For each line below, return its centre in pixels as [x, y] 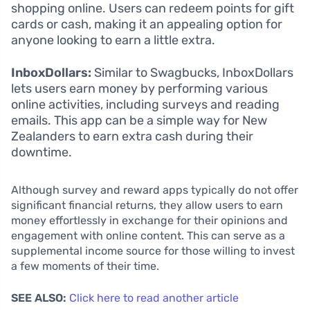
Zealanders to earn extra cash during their [132, 136]
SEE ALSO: [39, 298]
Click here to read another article [154, 298]
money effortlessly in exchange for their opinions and [149, 220]
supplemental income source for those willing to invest [153, 250]
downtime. [42, 152]
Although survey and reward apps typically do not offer [155, 190]
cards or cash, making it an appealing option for [147, 24]
